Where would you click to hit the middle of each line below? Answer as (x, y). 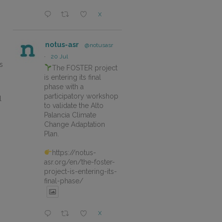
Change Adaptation (75, 124)
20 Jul (59, 56)
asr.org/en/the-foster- (80, 162)
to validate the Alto (74, 105)
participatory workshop (81, 96)
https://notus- (74, 152)
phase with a (64, 86)
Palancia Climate (70, 115)
